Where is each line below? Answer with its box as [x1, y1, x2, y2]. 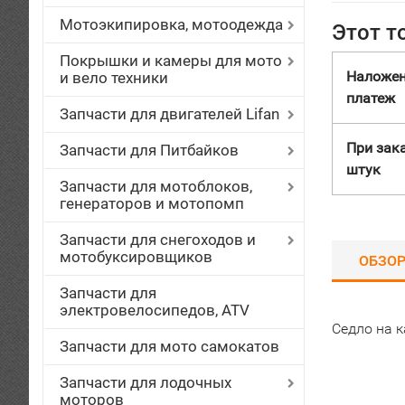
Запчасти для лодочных [60, 373, 231, 391]
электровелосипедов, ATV [60, 301, 250, 319]
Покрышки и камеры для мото [60, 52, 282, 70]
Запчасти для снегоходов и [60, 231, 256, 249]
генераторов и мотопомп [60, 194, 244, 212]
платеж [346, 89, 395, 107]
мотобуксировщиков [60, 248, 212, 266]
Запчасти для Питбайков [60, 141, 239, 159]
